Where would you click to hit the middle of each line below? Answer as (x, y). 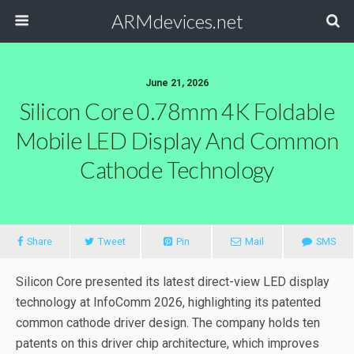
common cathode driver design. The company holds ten (168, 323)
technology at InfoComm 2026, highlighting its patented (168, 302)
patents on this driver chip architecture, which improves (168, 343)
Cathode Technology (177, 170)
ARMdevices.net (177, 21)
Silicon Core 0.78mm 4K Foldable (177, 111)
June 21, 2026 (177, 83)
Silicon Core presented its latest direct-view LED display (173, 282)
